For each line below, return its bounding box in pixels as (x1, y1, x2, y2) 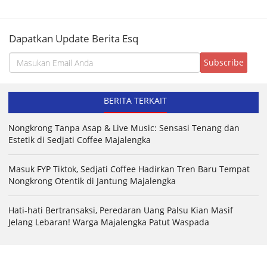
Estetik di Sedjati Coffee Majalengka (8, 134, 151, 146)
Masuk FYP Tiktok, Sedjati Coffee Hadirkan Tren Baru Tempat (8, 163, 250, 175)
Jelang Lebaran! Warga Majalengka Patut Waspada (8, 216, 209, 228)
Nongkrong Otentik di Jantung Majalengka (8, 175, 176, 187)
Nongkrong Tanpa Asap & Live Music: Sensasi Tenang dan (8, 122, 240, 134)
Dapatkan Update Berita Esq (9, 32, 138, 46)
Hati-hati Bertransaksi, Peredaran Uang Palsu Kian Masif (8, 204, 233, 216)
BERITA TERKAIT (103, 95, 167, 107)
